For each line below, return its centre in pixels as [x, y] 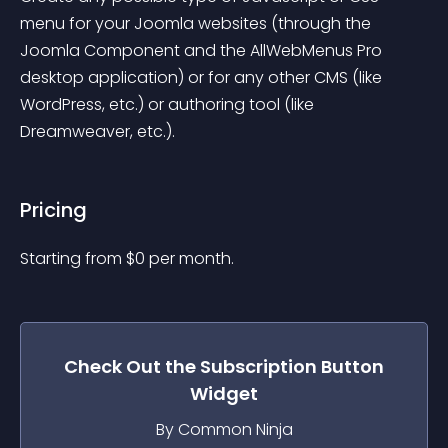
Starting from [73, 258]
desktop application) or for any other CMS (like [203, 77]
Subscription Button [292, 366]
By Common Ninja [224, 429]
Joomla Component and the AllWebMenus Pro [203, 50]
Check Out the [132, 366]
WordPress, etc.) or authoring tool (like [169, 104]
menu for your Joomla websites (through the [197, 23]
